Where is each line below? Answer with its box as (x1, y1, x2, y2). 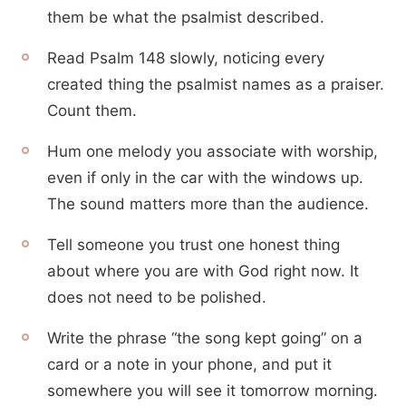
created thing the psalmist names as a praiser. (47, 75, 384, 93)
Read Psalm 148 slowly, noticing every (47, 49, 324, 67)
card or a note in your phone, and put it (47, 355, 332, 373)
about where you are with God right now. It (47, 262, 359, 280)
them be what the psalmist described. (47, 8, 324, 26)
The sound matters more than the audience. (47, 195, 369, 213)
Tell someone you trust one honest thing (47, 236, 340, 254)
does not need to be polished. (47, 288, 266, 306)
